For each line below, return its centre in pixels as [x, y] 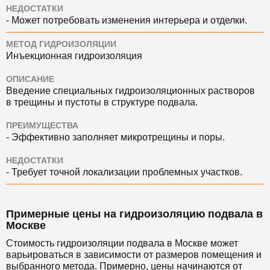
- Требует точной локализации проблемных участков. [124, 172]
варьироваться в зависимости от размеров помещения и [134, 255]
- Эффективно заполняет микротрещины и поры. [115, 137]
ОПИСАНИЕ [30, 79]
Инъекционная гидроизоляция [74, 56]
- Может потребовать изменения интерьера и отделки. [127, 20]
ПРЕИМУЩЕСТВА [42, 126]
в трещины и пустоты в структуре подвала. [102, 102]
